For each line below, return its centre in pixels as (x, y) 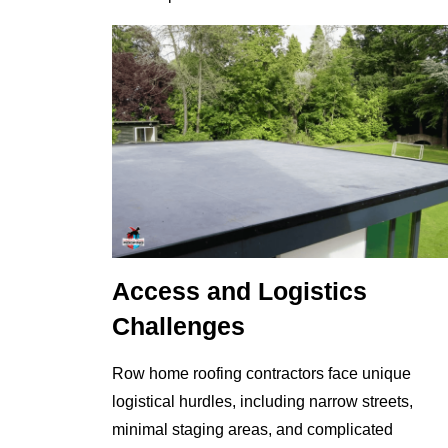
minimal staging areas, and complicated (253, 429)
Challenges (179, 327)
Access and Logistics (240, 292)
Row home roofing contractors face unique (262, 373)
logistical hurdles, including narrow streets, (263, 401)
